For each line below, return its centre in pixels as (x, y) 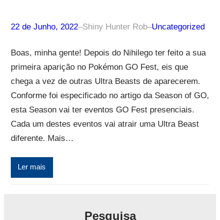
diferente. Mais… (42, 138)
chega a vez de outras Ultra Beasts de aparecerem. (105, 81)
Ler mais (32, 167)
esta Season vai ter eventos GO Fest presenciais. (102, 110)
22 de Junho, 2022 (44, 27)
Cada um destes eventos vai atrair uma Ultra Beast (105, 124)
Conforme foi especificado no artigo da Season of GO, (110, 95)
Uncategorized (178, 27)
